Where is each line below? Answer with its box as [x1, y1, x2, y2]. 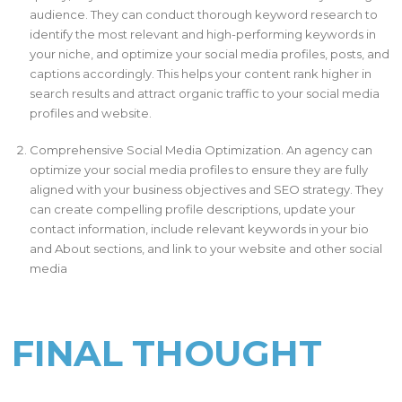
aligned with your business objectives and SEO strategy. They [30, 182, 384, 197]
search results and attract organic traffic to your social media [30, 85, 380, 100]
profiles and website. [30, 105, 155, 120]
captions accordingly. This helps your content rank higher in [30, 66, 372, 81]
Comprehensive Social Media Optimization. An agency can [30, 143, 373, 158]
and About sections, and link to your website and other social [30, 241, 383, 257]
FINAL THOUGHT [12, 331, 331, 376]
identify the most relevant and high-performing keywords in [30, 26, 377, 41]
